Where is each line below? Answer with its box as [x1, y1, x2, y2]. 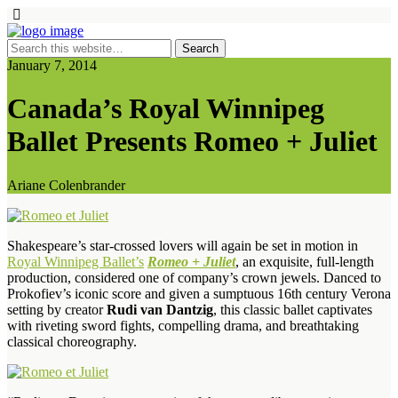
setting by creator [7, 301, 107, 317]
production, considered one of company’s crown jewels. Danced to [7, 269, 381, 285]
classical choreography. [7, 333, 140, 349]
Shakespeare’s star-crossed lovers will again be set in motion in [7, 237, 358, 253]
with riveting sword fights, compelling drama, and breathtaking [7, 317, 359, 333]
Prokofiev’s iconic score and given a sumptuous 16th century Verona [7, 285, 391, 301]
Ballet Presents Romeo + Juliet [7, 125, 378, 158]
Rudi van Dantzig [107, 301, 213, 317]
